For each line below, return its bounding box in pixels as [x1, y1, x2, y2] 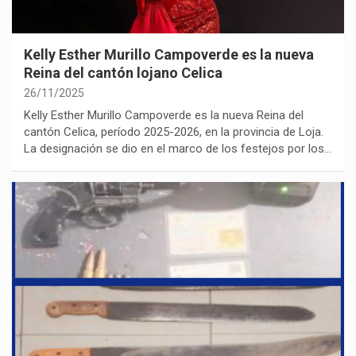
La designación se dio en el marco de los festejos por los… [24, 141, 331, 156]
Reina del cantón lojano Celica [24, 64, 222, 81]
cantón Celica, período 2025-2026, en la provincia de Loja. [24, 124, 323, 139]
